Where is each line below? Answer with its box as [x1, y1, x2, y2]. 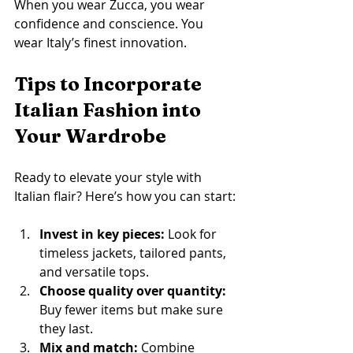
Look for [165, 225, 220, 243]
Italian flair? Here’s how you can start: [14, 187, 236, 205]
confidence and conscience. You [14, 14, 206, 32]
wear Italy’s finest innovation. [14, 33, 187, 51]
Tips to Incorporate [14, 72, 206, 95]
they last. [39, 319, 93, 337]
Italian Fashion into [14, 98, 205, 121]
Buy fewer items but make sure [39, 300, 226, 318]
